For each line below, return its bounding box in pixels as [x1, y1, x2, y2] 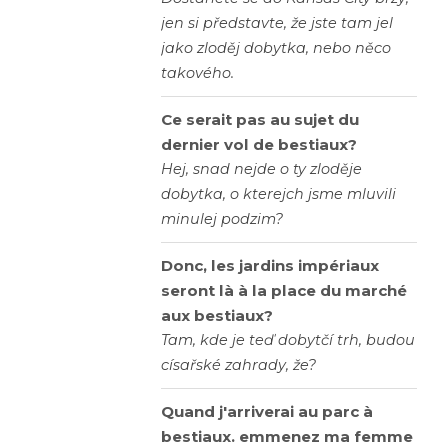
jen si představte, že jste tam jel [161, 14, 393, 33]
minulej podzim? [161, 210, 283, 229]
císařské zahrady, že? [161, 356, 316, 375]
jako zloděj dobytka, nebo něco [161, 39, 391, 58]
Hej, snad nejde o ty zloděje [161, 160, 362, 179]
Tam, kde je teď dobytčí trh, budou [161, 331, 415, 350]
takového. [161, 64, 234, 83]
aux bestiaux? [161, 306, 273, 326]
